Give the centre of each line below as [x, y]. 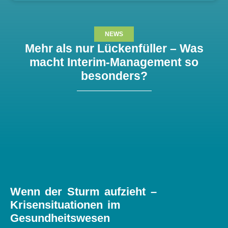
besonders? [114, 76]
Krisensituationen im [66, 205]
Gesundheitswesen [60, 218]
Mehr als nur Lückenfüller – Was [114, 48]
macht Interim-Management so [114, 62]
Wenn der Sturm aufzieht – [83, 192]
